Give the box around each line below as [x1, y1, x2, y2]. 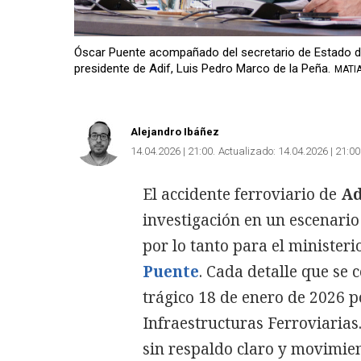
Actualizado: [218, 144, 276, 157]
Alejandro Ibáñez [131, 125, 219, 138]
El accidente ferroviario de [143, 183, 341, 205]
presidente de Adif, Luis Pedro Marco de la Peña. [74, 60, 330, 76]
